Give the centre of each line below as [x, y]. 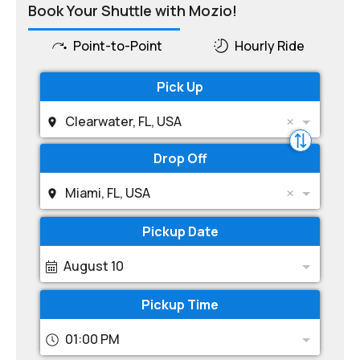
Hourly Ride [270, 46]
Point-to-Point [117, 46]
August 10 [94, 266]
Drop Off [180, 158]
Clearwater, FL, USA [123, 121]
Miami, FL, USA [108, 193]
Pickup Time [180, 305]
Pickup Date [180, 231]
